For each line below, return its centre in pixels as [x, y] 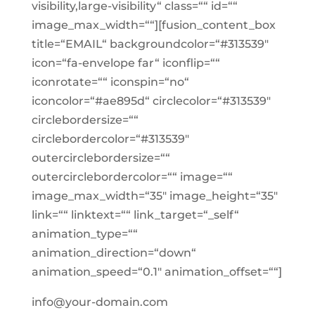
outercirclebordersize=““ [101, 158]
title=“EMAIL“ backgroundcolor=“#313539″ [150, 44]
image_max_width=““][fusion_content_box [153, 25]
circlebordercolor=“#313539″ [110, 139]
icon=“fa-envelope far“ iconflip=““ [126, 63]
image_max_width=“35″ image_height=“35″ [154, 196]
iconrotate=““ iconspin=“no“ [110, 82]
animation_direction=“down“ [114, 253]
